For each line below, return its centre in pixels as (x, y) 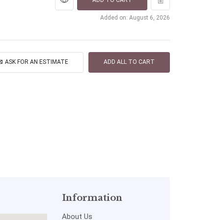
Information (92, 198)
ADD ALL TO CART (129, 62)
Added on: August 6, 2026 (135, 17)
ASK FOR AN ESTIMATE (36, 62)
